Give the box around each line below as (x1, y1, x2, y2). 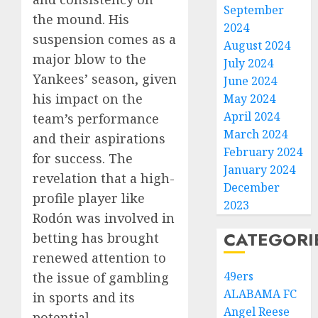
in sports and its (33, 289, 135, 307)
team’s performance (33, 110, 159, 128)
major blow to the (33, 50, 146, 68)
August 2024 (224, 38, 291, 53)
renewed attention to (33, 249, 166, 267)
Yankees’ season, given (33, 70, 177, 88)
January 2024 (224, 162, 296, 177)
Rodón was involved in (33, 209, 175, 227)
